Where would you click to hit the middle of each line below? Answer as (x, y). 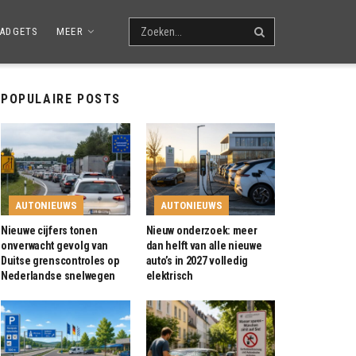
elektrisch (169, 276)
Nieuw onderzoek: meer (201, 231)
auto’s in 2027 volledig (197, 261)
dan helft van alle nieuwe (204, 246)
